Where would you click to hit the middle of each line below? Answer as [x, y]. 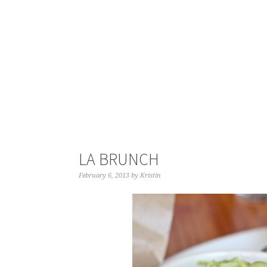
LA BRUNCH [119, 159]
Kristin [150, 176]
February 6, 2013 [104, 176]
